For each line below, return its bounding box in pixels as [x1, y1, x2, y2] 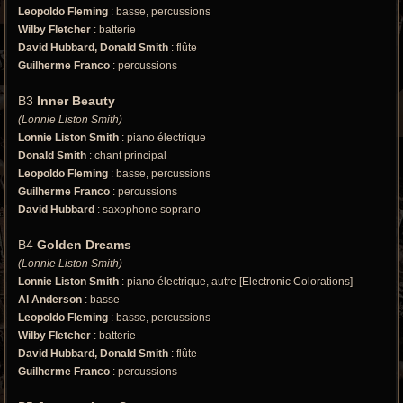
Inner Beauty [37, 93, 115, 108]
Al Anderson [18, 292, 82, 306]
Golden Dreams [37, 237, 131, 252]
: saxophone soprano [94, 202, 201, 216]
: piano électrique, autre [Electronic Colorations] [119, 274, 353, 288]
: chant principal [86, 148, 166, 162]
